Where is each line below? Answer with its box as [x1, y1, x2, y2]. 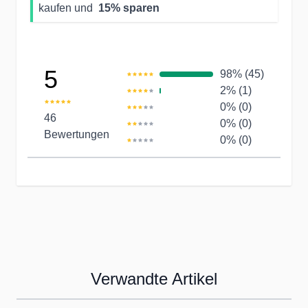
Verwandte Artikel [91, 269, 217, 288]
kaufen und [38, 1, 96, 14]
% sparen [111, 1, 159, 14]
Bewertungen [44, 128, 109, 140]
